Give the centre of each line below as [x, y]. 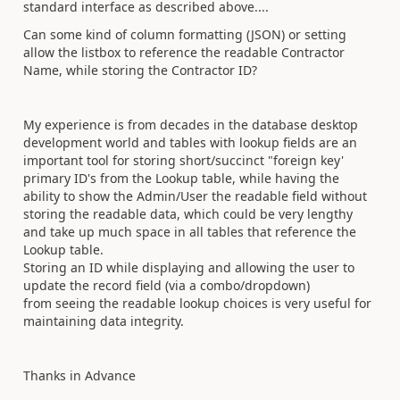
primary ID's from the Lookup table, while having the [181, 178]
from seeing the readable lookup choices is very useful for [197, 303]
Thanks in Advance [79, 375]
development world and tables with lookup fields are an [190, 142]
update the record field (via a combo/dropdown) [168, 285]
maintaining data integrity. [104, 321]
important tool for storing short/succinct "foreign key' [183, 160]
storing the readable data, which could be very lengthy [188, 213]
